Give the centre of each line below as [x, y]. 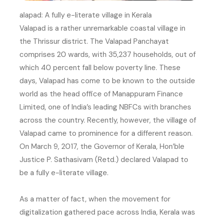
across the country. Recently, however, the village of [108, 120]
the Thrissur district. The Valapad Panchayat [94, 41]
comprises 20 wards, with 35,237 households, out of [108, 54]
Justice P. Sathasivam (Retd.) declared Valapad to [104, 159]
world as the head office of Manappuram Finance [101, 94]
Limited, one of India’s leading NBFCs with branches [105, 107]
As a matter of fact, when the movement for [95, 199]
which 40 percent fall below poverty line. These [100, 67]
